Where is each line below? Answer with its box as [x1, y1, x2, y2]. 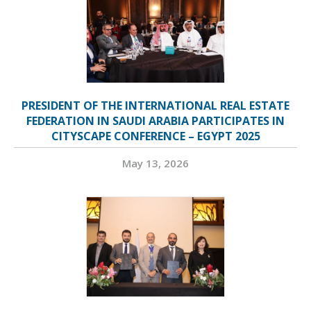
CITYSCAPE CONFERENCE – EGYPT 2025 [51, 128, 260, 144]
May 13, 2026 [122, 156, 189, 171]
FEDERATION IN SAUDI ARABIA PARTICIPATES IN [26, 113, 285, 129]
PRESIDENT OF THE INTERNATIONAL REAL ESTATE [22, 98, 289, 114]
